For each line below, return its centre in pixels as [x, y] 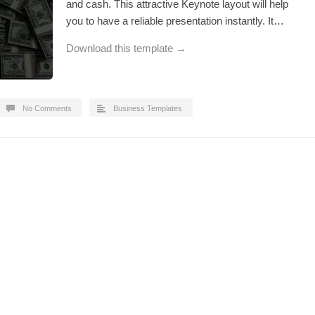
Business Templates [148, 108]
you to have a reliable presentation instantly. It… [175, 21]
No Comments [47, 108]
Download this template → [126, 48]
